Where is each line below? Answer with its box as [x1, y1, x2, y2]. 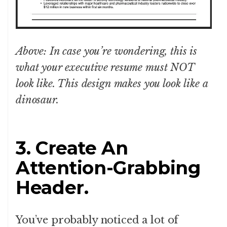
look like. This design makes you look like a [16, 78, 208, 90]
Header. [16, 176, 89, 199]
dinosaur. [16, 94, 59, 106]
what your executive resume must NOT [16, 61, 195, 74]
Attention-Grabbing [16, 157, 201, 179]
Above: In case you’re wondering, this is [16, 45, 198, 58]
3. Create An [16, 137, 128, 160]
